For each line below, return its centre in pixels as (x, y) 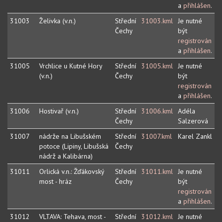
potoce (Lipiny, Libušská (74, 146)
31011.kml (157, 172)
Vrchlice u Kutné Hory (71, 66)
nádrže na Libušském (70, 137)
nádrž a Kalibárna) (66, 156)
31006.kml (157, 111)
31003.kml (157, 21)
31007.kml (157, 137)
